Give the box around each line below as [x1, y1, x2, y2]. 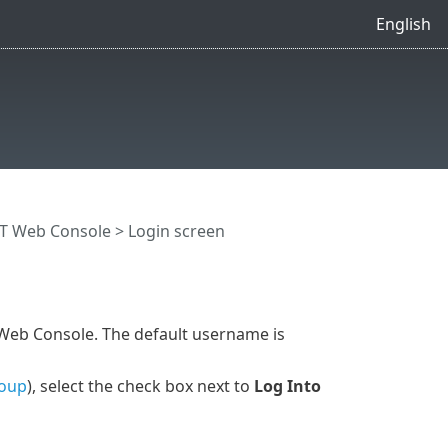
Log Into [253, 374, 321, 397]
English [375, 12, 431, 35]
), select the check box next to [26, 374, 254, 397]
